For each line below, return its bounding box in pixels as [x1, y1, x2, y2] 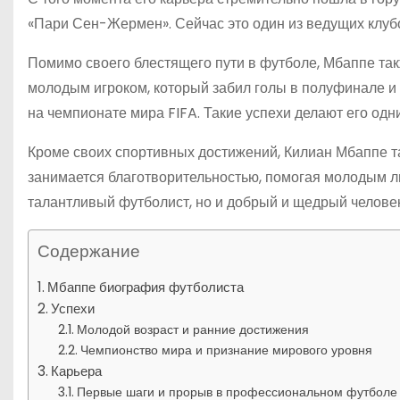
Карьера [51, 361, 103, 380]
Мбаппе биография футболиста [47, 277, 245, 296]
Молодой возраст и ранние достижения [76, 320, 309, 338]
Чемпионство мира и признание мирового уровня [79, 340, 372, 359]
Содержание [37, 238, 140, 263]
